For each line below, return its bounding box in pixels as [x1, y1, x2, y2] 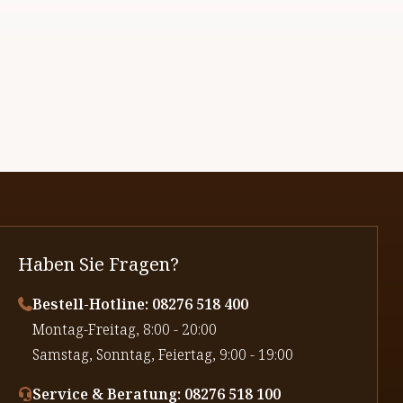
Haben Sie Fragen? [17, 252, 179, 277]
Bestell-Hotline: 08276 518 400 [31, 294, 248, 315]
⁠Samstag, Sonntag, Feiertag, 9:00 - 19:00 [31, 345, 293, 365]
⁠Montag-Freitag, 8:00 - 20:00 [31, 319, 217, 340]
